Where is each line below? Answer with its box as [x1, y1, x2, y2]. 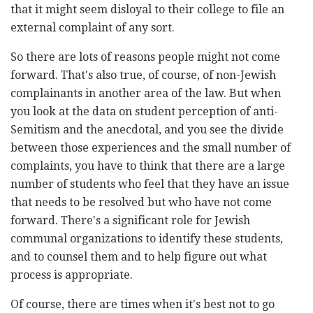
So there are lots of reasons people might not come [10, 50, 280, 64]
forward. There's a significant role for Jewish [10, 213, 250, 227]
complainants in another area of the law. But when [10, 86, 281, 100]
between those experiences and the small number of [10, 140, 291, 154]
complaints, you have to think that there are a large [10, 159, 285, 173]
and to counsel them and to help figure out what [10, 249, 267, 263]
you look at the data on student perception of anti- [10, 104, 278, 118]
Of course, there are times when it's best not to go [10, 297, 275, 311]
